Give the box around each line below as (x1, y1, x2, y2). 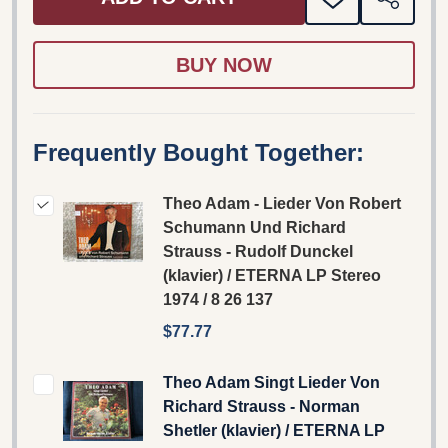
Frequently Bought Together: (33, 138, 364, 166)
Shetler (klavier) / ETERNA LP (163, 421, 385, 439)
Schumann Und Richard (163, 218, 346, 236)
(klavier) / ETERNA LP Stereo (163, 266, 381, 284)
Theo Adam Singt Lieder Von (163, 373, 380, 391)
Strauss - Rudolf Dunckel (163, 242, 353, 260)
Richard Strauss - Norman (163, 397, 360, 415)
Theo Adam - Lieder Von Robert (163, 194, 401, 212)
